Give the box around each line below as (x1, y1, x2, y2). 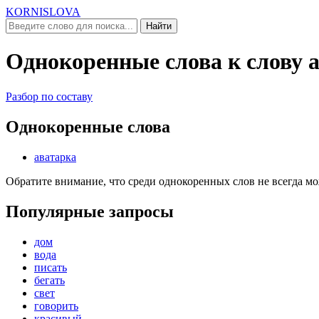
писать (34, 261, 67, 273)
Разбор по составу (6, 90, 93, 103)
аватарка (34, 150, 76, 163)
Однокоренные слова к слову (6, 48, 308, 75)
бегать (34, 273, 65, 286)
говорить (34, 299, 78, 312)
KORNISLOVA (6, 6, 80, 18)
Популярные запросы (6, 202, 174, 221)
